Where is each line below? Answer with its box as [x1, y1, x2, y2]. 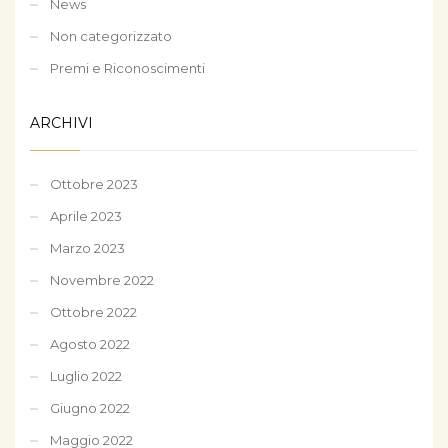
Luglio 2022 [50, 367, 122, 384]
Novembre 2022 [50, 271, 154, 288]
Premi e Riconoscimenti [50, 59, 205, 76]
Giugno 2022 [50, 399, 130, 416]
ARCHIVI [30, 113, 93, 132]
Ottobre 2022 [50, 303, 137, 320]
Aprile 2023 [50, 207, 122, 224]
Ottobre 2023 [50, 175, 138, 192]
